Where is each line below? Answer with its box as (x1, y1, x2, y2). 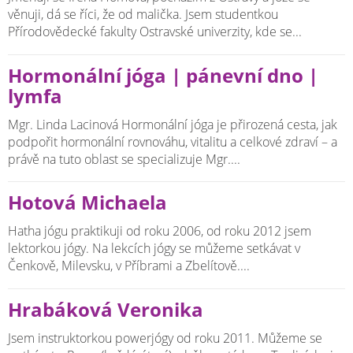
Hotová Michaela (8, 190, 167, 216)
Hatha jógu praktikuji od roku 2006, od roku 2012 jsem (8, 222, 311, 240)
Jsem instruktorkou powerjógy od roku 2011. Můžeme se (8, 329, 322, 347)
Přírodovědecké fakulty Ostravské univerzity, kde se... (8, 23, 302, 41)
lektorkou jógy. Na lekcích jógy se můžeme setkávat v (8, 240, 300, 258)
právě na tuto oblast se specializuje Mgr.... (8, 150, 240, 168)
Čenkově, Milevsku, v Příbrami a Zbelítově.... (8, 257, 250, 275)
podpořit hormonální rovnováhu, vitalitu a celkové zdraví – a (8, 132, 337, 150)
